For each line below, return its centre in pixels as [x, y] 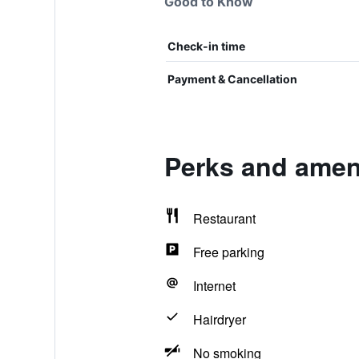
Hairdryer [219, 319]
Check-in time [206, 46]
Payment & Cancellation [232, 79]
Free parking [228, 252]
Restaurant [224, 218]
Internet [214, 286]
